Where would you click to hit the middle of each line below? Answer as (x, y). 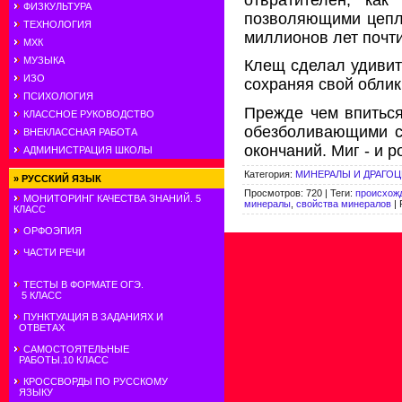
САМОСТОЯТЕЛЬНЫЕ (76, 349)
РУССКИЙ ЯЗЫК (61, 179)
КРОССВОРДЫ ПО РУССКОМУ (96, 381)
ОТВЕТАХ (39, 328)
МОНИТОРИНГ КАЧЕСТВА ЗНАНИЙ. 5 (112, 198)
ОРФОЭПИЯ (52, 231)
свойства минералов (344, 203)
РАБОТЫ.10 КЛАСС (61, 360)
